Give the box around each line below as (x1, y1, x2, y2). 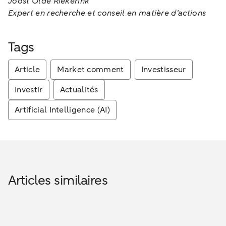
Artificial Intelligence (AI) (15, 104, 110, 116)
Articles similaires (8, 171, 108, 189)
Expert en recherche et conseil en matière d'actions (8, 7, 206, 19)
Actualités (60, 84, 98, 95)
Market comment (57, 64, 124, 75)
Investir (15, 84, 43, 95)
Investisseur (141, 64, 186, 75)
